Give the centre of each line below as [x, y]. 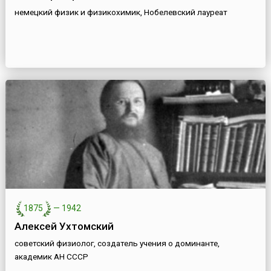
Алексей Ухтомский [64, 227]
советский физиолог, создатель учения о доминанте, [117, 243]
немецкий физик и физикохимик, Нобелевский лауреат [121, 12]
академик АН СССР [51, 257]
